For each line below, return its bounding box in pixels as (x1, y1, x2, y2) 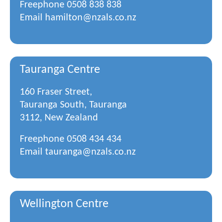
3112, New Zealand (20, 113, 98, 123)
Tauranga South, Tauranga (20, 100, 127, 110)
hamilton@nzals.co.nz (45, 13, 136, 23)
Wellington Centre (20, 198, 109, 210)
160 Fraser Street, (20, 87, 92, 97)
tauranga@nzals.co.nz (45, 147, 136, 157)
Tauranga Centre (20, 64, 100, 76)
